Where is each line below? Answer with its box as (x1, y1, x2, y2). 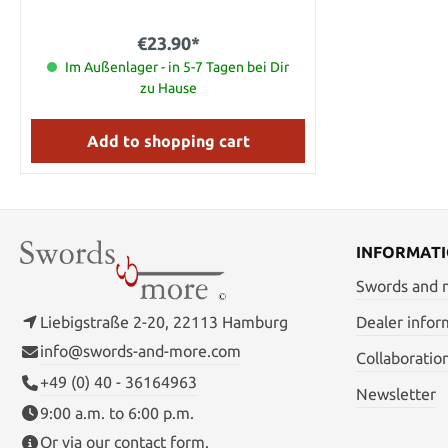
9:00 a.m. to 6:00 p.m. (40, 403, 194, 422)
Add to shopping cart (86, 131, 250, 150)
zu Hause (139, 79, 197, 96)
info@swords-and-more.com (40, 341, 241, 360)
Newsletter (356, 384, 436, 403)
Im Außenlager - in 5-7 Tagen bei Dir (65, 58, 289, 75)
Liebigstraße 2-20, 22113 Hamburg (40, 312, 288, 331)
